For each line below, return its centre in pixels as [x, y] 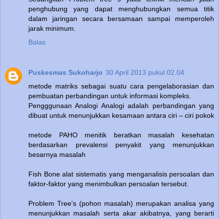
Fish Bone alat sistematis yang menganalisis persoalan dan [121, 174]
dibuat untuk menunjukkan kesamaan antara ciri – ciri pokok [121, 115]
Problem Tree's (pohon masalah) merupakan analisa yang [121, 203]
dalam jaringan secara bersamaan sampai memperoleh [121, 18]
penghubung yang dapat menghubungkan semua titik [121, 9]
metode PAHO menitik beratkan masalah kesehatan [121, 135]
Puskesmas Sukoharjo [66, 72]
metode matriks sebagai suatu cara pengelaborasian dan [121, 86]
